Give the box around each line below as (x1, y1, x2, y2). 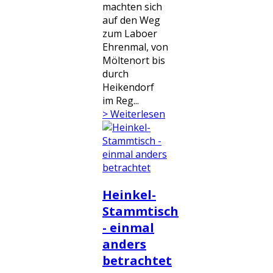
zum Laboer (102, 27, 157, 40)
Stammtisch (102, 203, 179, 219)
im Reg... (102, 94, 139, 107)
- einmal (102, 219, 154, 236)
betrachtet (102, 252, 172, 269)
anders (102, 236, 146, 252)
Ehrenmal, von (102, 40, 168, 54)
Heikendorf (102, 80, 154, 94)
